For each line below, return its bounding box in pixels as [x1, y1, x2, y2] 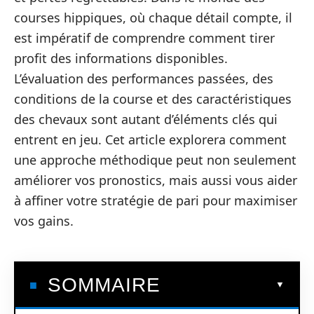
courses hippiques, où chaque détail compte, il [14, 9, 292, 26]
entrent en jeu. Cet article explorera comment [14, 131, 287, 148]
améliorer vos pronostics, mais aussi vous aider [14, 172, 297, 189]
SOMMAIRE [48, 273, 161, 296]
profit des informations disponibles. [14, 50, 228, 67]
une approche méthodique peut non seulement [14, 151, 296, 168]
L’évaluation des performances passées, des [14, 70, 273, 87]
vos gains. [14, 212, 74, 229]
